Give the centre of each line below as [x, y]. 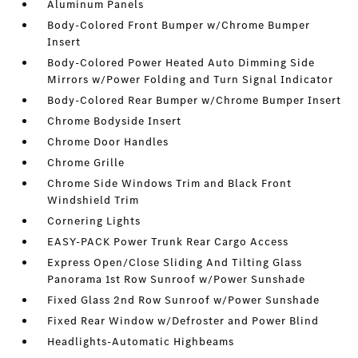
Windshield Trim [93, 201]
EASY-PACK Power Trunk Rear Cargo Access [168, 242]
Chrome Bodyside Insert [115, 121]
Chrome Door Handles [108, 142]
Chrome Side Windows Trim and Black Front [170, 184]
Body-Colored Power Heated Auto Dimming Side [181, 63]
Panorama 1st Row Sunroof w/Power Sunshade [177, 280]
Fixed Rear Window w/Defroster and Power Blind [183, 321]
